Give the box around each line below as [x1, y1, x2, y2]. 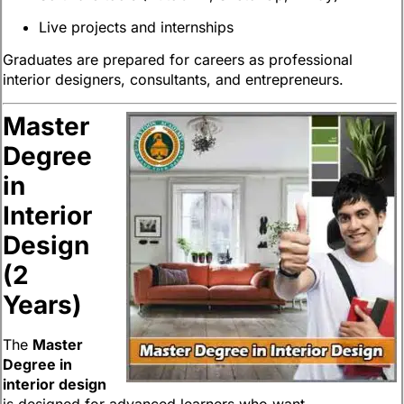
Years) [3, 289, 82, 320]
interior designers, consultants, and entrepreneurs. [3, 70, 344, 89]
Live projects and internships [39, 18, 234, 37]
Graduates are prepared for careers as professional [3, 50, 353, 69]
